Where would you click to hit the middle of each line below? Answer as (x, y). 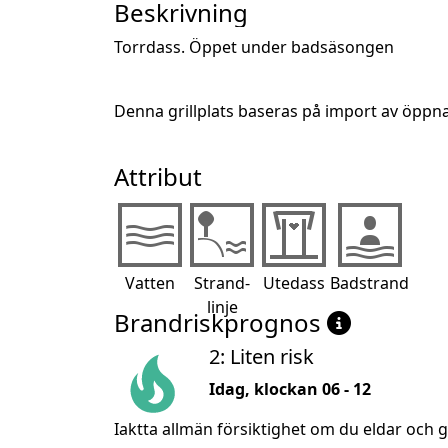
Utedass (294, 282)
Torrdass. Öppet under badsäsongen (254, 46)
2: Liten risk (261, 356)
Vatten (150, 282)
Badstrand (369, 282)
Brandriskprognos (220, 322)
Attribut (158, 176)
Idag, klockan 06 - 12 (290, 388)
